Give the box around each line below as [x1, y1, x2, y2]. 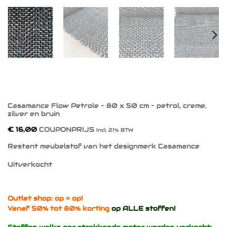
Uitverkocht [8, 160, 52, 169]
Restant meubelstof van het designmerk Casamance [8, 141, 200, 150]
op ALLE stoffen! [111, 204, 175, 213]
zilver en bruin [8, 110, 60, 119]
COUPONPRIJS [37, 125, 96, 134]
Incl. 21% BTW [96, 127, 133, 134]
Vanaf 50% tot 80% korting [8, 204, 111, 213]
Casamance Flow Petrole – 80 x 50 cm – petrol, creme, [8, 102, 207, 110]
